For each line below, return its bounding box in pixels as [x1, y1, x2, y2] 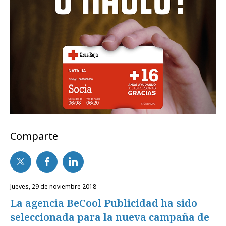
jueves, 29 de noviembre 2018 [12, 182, 96, 191]
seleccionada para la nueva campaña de [10, 210, 209, 224]
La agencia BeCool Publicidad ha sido [10, 196, 197, 210]
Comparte [10, 129, 58, 143]
